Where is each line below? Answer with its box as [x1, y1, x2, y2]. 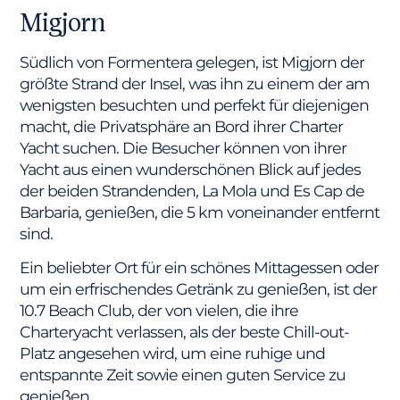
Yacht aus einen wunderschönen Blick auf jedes [20, 160, 362, 179]
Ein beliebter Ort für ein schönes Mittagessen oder [20, 258, 379, 278]
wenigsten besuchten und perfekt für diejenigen [20, 96, 370, 115]
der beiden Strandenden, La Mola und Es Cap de [20, 181, 365, 201]
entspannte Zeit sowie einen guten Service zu [20, 365, 346, 385]
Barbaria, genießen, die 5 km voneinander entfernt [20, 203, 380, 222]
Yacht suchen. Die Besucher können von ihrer [20, 138, 347, 158]
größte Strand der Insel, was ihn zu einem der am [20, 74, 371, 94]
